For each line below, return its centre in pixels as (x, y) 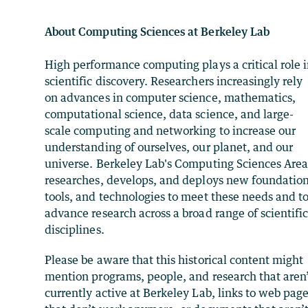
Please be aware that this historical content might (174, 260)
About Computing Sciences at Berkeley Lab (157, 31)
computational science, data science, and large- (169, 114)
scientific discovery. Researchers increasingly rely (174, 81)
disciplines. (75, 229)
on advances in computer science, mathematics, (170, 97)
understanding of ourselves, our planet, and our (169, 147)
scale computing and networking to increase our (170, 130)
